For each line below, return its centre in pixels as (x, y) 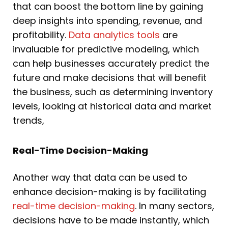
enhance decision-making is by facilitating (109, 192)
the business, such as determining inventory (113, 92)
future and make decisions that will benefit (110, 77)
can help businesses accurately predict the (111, 63)
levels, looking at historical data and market (112, 106)
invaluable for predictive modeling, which (106, 49)
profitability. (41, 35)
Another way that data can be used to (100, 178)
